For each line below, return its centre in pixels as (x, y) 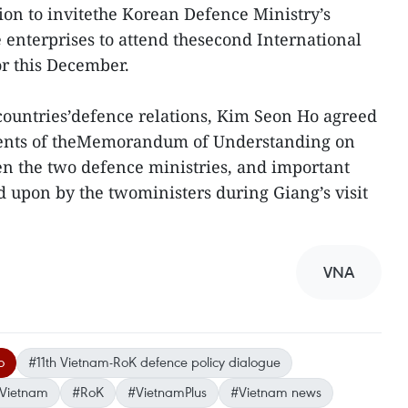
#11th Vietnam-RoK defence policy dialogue (154, 361)
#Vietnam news (276, 391)
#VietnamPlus (167, 391)
